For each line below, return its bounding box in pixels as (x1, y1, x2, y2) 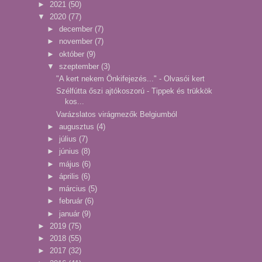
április (58, 171, 81, 181)
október (58, 49, 87, 58)
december (58, 25, 95, 34)
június (58, 147, 81, 156)
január (58, 209, 82, 218)
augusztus (58, 122, 96, 131)
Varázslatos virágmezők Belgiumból (56, 109, 178, 119)
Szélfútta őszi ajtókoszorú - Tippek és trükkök (56, 87, 213, 96)
